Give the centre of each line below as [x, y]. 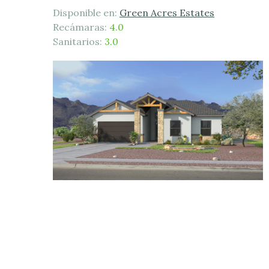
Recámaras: [81, 27]
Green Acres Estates [167, 13]
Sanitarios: [79, 42]
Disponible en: [86, 13]
